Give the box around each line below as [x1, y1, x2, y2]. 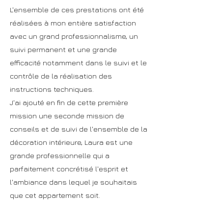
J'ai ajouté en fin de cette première [10, 98, 128, 107]
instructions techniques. [10, 85, 94, 93]
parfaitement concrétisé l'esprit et [10, 165, 128, 173]
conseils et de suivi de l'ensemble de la [10, 125, 147, 133]
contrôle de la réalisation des [10, 72, 112, 80]
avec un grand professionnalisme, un [10, 32, 138, 40]
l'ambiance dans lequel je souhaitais [10, 178, 137, 186]
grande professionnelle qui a [10, 151, 110, 160]
